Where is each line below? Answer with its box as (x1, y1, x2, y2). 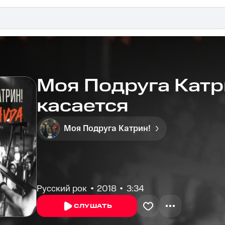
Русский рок (37, 183, 87, 195)
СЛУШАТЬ (74, 202, 113, 210)
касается (37, 93, 129, 119)
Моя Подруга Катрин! (64, 123, 151, 135)
